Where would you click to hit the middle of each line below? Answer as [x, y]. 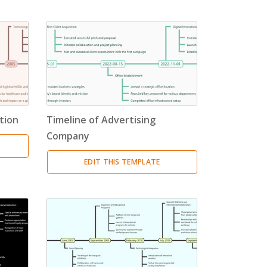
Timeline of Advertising [101, 119]
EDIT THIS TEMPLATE [122, 162]
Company [68, 136]
